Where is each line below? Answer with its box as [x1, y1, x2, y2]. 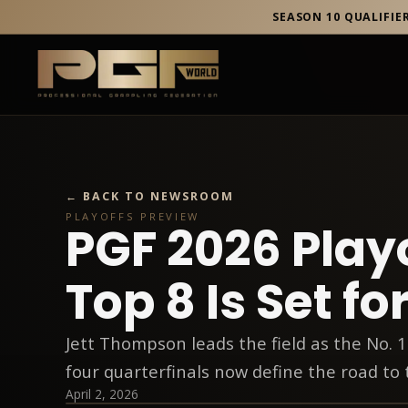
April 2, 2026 [66, 384, 138, 403]
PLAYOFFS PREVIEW [66, 209, 200, 223]
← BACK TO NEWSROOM [66, 189, 234, 205]
